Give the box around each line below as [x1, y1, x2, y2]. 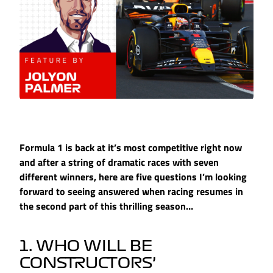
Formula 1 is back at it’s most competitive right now [19, 140, 242, 155]
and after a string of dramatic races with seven [19, 155, 219, 170]
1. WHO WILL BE [19, 239, 152, 254]
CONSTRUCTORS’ [19, 256, 156, 271]
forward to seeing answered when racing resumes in [19, 184, 243, 199]
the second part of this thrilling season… [19, 199, 193, 214]
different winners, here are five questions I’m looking [19, 169, 247, 185]
